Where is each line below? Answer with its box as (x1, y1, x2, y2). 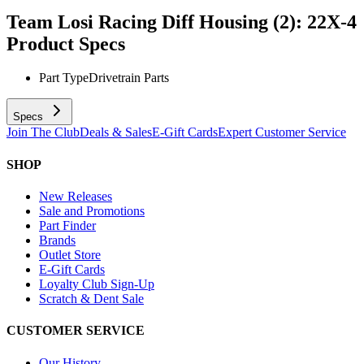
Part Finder (39, 218, 96, 232)
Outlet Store (39, 247, 101, 262)
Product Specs (6, 32, 125, 54)
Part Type (39, 71, 89, 85)
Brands (39, 232, 76, 247)
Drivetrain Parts (89, 71, 169, 85)
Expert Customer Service (218, 125, 346, 140)
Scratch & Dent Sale (39, 291, 144, 305)
